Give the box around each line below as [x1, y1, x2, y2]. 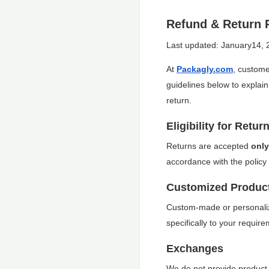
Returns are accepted [166, 141, 251, 151]
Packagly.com [177, 64, 233, 74]
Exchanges [166, 243, 223, 255]
